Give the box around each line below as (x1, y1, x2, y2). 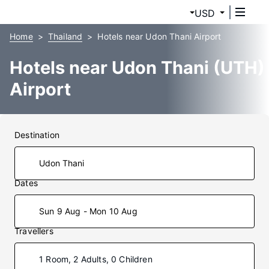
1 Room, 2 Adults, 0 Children (39, 254, 153, 264)
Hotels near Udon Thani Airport (97, 31, 222, 41)
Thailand (47, 31, 83, 41)
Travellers (14, 226, 53, 236)
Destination (14, 130, 59, 140)
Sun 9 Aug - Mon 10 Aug (39, 206, 138, 216)
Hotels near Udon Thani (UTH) (10, 57, 265, 78)
